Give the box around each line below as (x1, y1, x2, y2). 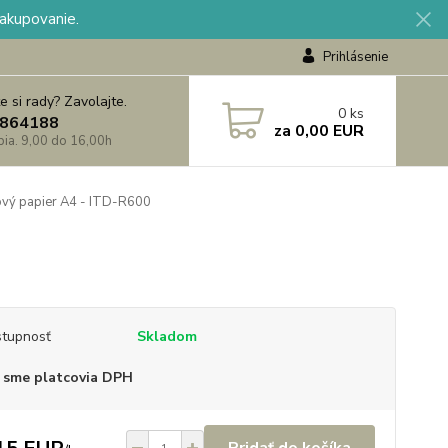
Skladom (136, 327, 197, 346)
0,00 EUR (290, 119, 364, 142)
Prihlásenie (322, 48, 388, 66)
